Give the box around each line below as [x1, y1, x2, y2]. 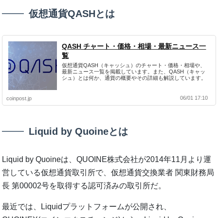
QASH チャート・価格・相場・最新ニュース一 [62, 42, 206, 51]
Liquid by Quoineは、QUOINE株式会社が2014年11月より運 [2, 155, 212, 164]
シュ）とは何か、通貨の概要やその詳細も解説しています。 [62, 75, 207, 81]
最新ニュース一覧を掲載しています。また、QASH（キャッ [62, 69, 206, 75]
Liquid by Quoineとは [29, 126, 128, 137]
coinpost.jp [6, 95, 32, 102]
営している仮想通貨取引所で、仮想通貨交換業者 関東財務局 [2, 168, 215, 177]
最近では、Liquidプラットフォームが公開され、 [2, 202, 172, 211]
